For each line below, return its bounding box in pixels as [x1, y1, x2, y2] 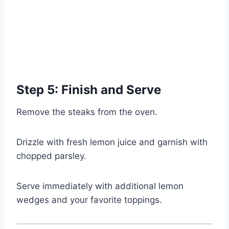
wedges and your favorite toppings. [16, 195, 162, 205]
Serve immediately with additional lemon [16, 181, 184, 192]
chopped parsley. [16, 151, 86, 162]
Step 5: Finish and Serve [16, 82, 161, 98]
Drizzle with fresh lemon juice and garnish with [16, 137, 208, 148]
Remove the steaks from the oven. [16, 107, 157, 118]
